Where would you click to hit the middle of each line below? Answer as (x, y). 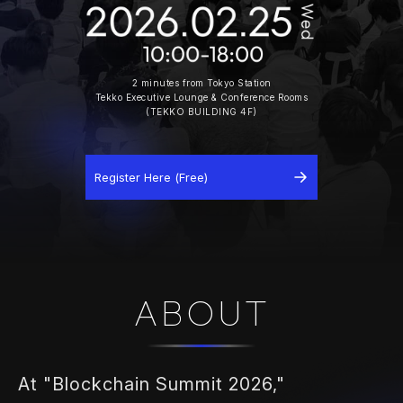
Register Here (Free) (151, 177)
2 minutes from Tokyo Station (201, 83)
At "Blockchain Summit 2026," (152, 385)
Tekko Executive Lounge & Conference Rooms (201, 98)
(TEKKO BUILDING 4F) (201, 112)
